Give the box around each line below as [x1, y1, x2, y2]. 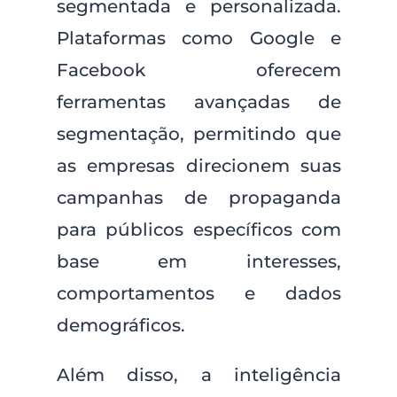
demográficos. [56, 315, 185, 336]
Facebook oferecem [56, 59, 342, 81]
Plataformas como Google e [56, 27, 342, 49]
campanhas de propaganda [56, 187, 342, 208]
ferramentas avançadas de [56, 91, 342, 113]
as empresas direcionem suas [56, 155, 342, 176]
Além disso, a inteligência [56, 364, 342, 385]
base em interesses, [56, 251, 342, 272]
